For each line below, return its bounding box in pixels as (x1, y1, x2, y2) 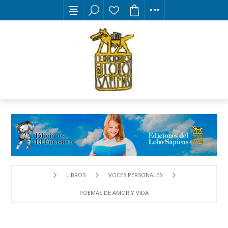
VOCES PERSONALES (108, 170, 162, 179)
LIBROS (66, 170, 85, 179)
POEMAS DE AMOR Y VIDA (79, 188, 149, 196)
